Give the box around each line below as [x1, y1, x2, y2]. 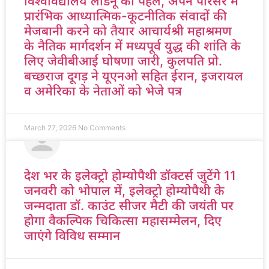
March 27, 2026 [24, 123, 78, 132]
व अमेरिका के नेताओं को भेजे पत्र [24, 83, 182, 98]
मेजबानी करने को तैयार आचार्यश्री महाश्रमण [24, 23, 232, 38]
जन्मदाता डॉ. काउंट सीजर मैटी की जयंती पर [24, 198, 234, 213]
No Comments [78, 123, 125, 132]
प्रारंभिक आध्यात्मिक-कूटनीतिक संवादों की [24, 8, 227, 23]
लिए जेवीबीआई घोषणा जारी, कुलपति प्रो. [24, 53, 222, 68]
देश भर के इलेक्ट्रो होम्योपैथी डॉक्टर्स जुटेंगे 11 [24, 168, 236, 183]
